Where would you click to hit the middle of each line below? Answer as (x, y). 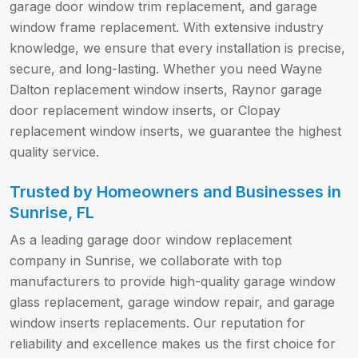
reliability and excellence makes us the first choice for (173, 344)
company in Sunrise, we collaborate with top (146, 261)
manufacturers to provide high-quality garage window (173, 282)
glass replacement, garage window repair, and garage (172, 302)
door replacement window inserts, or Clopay (145, 111)
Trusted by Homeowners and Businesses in (175, 192)
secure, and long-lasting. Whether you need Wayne (166, 69)
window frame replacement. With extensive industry (167, 28)
